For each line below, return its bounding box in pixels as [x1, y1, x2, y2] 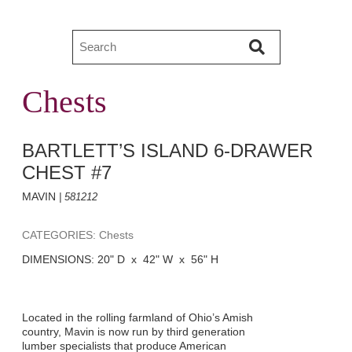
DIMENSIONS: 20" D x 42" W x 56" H [22, 253, 218, 266]
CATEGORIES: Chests [22, 229, 134, 241]
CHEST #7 [22, 162, 112, 183]
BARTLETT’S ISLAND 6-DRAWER [22, 140, 313, 161]
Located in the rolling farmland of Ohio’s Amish [22, 311, 253, 324]
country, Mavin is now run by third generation [22, 325, 245, 338]
